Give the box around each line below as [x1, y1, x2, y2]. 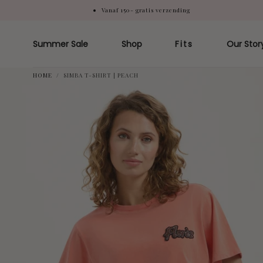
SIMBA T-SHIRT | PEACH [63, 71, 139, 79]
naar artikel [29, 16, 75, 28]
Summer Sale [33, 38, 88, 50]
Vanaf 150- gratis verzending [101, 6, 190, 14]
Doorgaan [32, 8, 73, 19]
